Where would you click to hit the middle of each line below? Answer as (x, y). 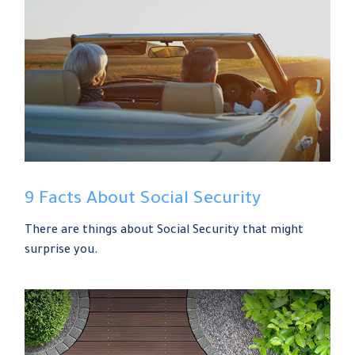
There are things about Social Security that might (164, 231)
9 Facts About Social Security (143, 200)
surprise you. (62, 251)
